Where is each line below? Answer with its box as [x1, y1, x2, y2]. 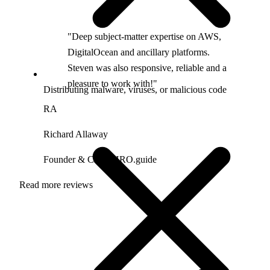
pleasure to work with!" [67, 78, 157, 89]
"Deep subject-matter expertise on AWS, [67, 31, 221, 42]
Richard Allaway [43, 129, 108, 139]
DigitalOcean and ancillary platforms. [67, 47, 210, 57]
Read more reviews [19, 180, 93, 190]
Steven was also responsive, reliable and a [67, 63, 227, 73]
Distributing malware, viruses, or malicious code [43, 84, 227, 95]
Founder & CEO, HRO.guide [43, 154, 157, 165]
